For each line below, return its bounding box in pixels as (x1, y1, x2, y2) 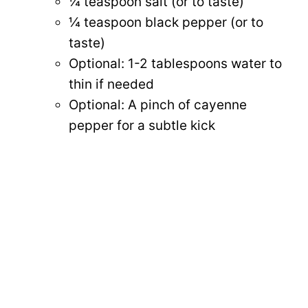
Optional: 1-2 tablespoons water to (69, 55, 282, 71)
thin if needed (69, 76, 154, 92)
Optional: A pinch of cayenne (69, 96, 247, 113)
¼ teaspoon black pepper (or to (69, 14, 263, 30)
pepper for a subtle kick (69, 117, 215, 133)
